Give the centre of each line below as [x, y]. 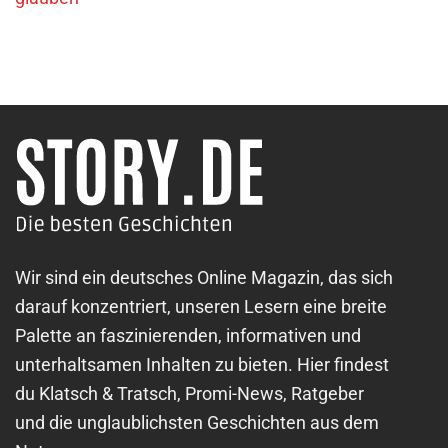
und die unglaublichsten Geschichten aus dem [197, 423]
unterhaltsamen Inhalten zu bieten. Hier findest [202, 365]
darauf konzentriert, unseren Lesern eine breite [201, 307]
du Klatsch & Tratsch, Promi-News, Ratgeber [189, 394]
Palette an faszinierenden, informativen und [188, 336]
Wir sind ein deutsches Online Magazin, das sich [204, 278]
